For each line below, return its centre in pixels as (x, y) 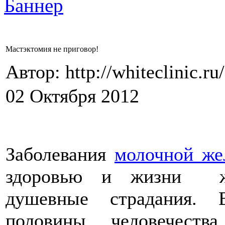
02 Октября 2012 (72, 96)
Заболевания (60, 154)
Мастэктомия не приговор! (52, 49)
